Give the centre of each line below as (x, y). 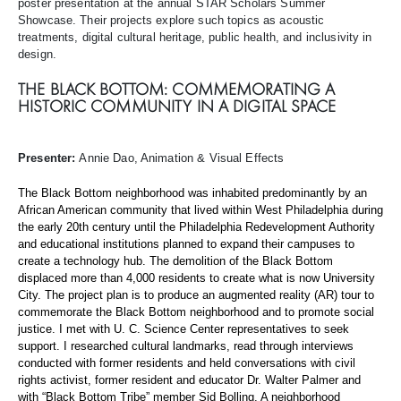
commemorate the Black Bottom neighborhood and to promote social (196, 312)
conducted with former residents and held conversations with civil (187, 363)
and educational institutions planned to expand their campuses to (186, 244)
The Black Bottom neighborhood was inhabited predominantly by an (192, 193)
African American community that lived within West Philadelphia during (200, 210)
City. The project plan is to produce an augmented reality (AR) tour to (196, 295)
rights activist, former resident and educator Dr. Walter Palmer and (189, 380)
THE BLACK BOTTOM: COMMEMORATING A (177, 89)
